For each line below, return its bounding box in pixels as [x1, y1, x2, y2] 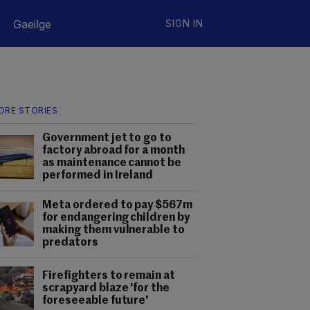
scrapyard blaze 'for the [42, 283, 170, 294]
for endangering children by [42, 212, 190, 224]
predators [42, 237, 98, 248]
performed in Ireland [42, 170, 154, 181]
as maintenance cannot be [42, 158, 182, 169]
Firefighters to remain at [42, 271, 176, 282]
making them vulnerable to [42, 225, 185, 236]
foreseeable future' [42, 295, 149, 307]
